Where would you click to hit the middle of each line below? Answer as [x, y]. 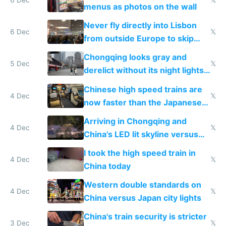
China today [107, 166]
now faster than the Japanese [143, 102]
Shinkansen [106, 115]
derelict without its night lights [144, 70]
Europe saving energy [127, 147]
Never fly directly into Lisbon [140, 25]
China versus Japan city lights [142, 198]
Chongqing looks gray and [135, 57]
